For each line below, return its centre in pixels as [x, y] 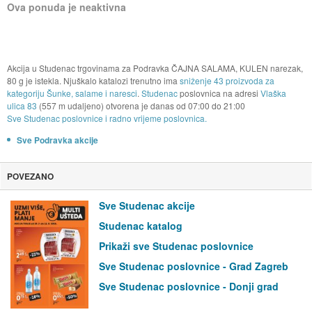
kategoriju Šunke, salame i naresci [72, 93]
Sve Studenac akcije [147, 206]
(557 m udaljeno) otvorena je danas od [112, 106]
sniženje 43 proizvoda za [227, 81]
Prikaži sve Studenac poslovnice [176, 246]
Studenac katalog [141, 226]
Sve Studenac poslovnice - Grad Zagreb [194, 266]
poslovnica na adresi [219, 93]
